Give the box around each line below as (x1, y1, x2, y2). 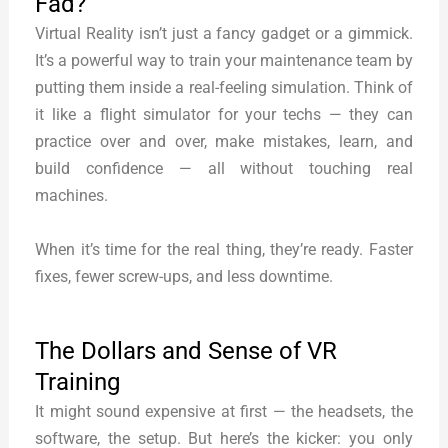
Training (35, 367, 121, 396)
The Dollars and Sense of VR (35, 336, 338, 365)
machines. (35, 186, 109, 206)
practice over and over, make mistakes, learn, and (35, 132, 413, 152)
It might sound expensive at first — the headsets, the (35, 401, 413, 421)
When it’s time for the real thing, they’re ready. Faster (35, 239, 413, 259)
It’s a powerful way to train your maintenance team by (35, 51, 413, 71)
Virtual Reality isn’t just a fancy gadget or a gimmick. (35, 24, 413, 44)
